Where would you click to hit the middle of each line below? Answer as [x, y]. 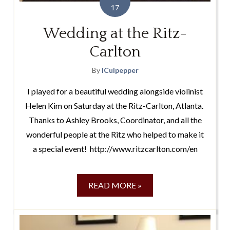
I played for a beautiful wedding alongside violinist [115, 91]
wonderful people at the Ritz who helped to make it [115, 135]
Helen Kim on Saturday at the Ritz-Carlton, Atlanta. [115, 106]
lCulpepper [120, 70]
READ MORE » [115, 185]
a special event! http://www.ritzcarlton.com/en [115, 149]
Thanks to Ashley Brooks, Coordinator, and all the [115, 120]
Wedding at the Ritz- [115, 34]
